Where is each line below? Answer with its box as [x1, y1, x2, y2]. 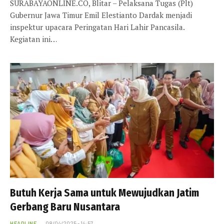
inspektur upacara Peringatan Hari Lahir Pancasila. [10, 22, 184, 32]
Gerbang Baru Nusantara [10, 200, 120, 213]
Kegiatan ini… [10, 34, 57, 44]
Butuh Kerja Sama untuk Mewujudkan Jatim [10, 186, 199, 199]
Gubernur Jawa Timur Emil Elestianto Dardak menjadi [10, 10, 192, 20]
